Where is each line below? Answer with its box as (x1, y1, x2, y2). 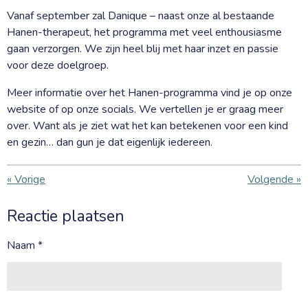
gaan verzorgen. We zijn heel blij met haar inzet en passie (7, 41, 278, 56)
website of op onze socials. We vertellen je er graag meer (7, 101, 283, 117)
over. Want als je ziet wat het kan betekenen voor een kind (7, 118, 288, 133)
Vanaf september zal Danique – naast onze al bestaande (7, 8, 274, 23)
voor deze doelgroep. (7, 57, 109, 73)
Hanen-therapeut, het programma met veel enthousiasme (7, 24, 282, 40)
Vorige (14, 171, 45, 187)
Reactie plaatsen (7, 205, 124, 227)
